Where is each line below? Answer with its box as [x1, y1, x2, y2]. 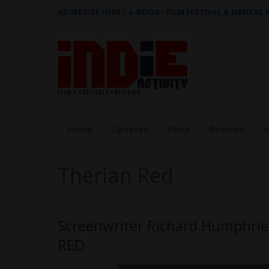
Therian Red [58, 162, 174, 189]
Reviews [209, 124, 244, 135]
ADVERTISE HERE [58, 7, 121, 17]
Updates [112, 124, 148, 135]
